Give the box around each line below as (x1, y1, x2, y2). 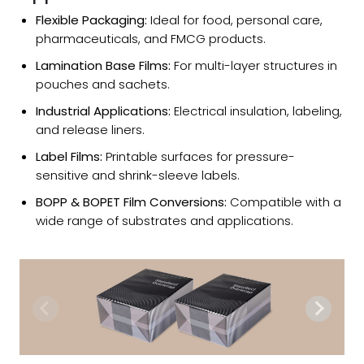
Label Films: (36, 147, 102, 165)
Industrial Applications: (36, 102, 171, 119)
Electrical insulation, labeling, (171, 102, 342, 119)
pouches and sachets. (36, 75, 170, 93)
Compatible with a (227, 193, 341, 210)
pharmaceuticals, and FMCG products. (36, 29, 266, 47)
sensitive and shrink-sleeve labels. (36, 166, 240, 184)
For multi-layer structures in (171, 56, 337, 74)
